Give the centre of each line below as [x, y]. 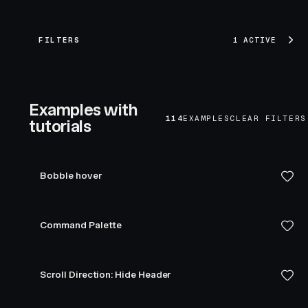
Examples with [83, 110]
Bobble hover [71, 176]
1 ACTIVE [254, 40]
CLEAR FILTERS [268, 118]
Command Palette [81, 225]
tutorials [60, 126]
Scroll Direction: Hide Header [106, 275]
